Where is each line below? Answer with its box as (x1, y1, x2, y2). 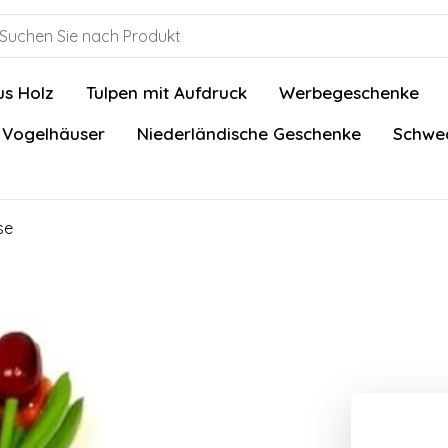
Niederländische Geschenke (137, 123, 361, 144)
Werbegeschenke (279, 82, 419, 103)
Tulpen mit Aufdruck (86, 82, 247, 103)
